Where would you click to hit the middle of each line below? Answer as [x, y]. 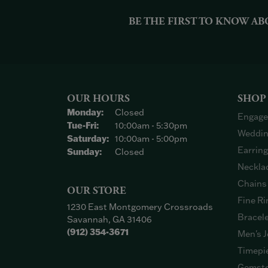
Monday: [85, 112]
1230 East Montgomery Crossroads [140, 207]
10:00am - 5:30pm [151, 126]
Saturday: [88, 139]
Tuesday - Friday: [134, 125]
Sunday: [84, 152]
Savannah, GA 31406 [109, 220]
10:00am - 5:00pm [151, 139]
